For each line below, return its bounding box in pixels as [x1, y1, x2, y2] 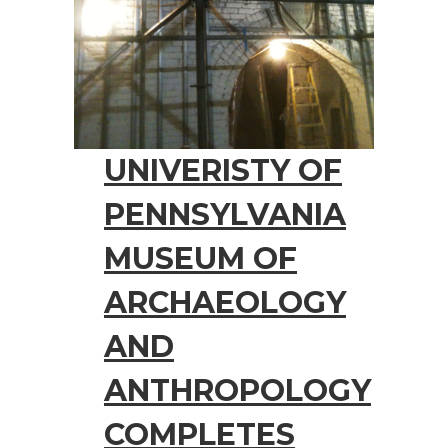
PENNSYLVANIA [104, 195, 346, 233]
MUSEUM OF [104, 239, 297, 277]
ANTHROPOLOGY [104, 371, 371, 409]
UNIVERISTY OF [104, 151, 342, 189]
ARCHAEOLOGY [104, 283, 346, 321]
